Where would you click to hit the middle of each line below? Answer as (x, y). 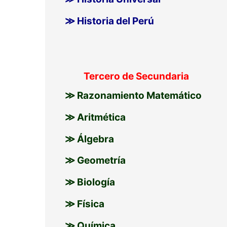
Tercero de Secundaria (137, 77)
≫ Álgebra (89, 139)
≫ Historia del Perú (109, 21)
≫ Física (84, 204)
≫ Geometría (95, 161)
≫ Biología (90, 182)
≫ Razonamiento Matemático (133, 96)
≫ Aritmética (95, 117)
